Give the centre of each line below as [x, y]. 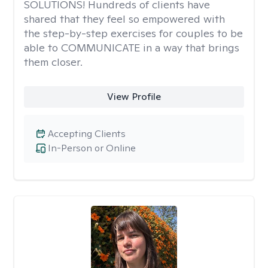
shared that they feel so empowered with [124, 19]
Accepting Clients [87, 134]
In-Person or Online [92, 148]
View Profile [134, 97]
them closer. [53, 62]
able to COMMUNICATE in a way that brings [132, 48]
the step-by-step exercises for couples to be [133, 33]
